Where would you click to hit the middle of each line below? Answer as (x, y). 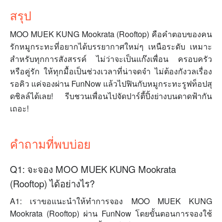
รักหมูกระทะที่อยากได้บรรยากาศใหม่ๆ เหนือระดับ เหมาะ (111, 47)
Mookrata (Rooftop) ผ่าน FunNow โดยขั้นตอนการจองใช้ (111, 214)
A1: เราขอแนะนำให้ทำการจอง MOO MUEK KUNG (111, 201)
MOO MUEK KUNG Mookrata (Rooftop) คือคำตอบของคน (111, 34)
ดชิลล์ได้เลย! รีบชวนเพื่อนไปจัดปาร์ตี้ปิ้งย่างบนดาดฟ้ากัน (111, 96)
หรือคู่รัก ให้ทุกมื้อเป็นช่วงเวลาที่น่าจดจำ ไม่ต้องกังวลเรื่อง (111, 71)
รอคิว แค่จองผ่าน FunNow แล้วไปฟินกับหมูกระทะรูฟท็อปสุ (111, 84)
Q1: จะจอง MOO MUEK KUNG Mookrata (93, 169)
